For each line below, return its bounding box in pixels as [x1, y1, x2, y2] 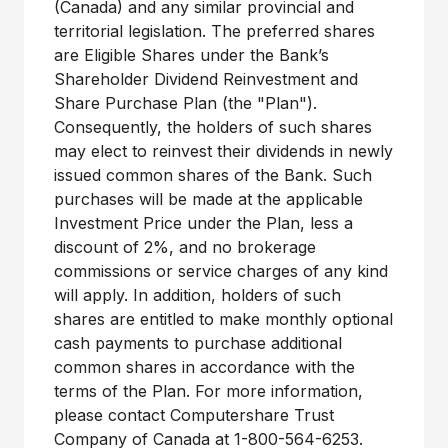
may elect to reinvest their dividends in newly [54, 141, 393, 161]
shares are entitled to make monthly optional [54, 309, 393, 329]
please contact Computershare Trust [54, 405, 334, 425]
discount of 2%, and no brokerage [54, 237, 316, 257]
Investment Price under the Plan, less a [54, 213, 353, 233]
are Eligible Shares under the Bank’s [54, 45, 329, 65]
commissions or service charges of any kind [54, 261, 388, 281]
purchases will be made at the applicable [54, 189, 363, 209]
